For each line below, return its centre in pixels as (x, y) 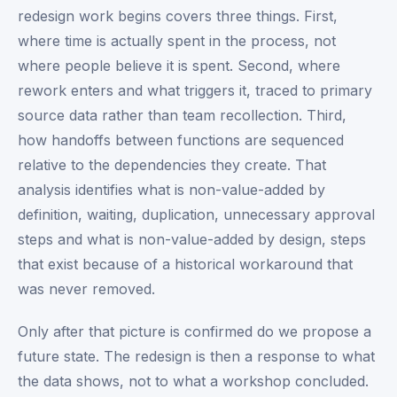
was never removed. (86, 289)
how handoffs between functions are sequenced (181, 140)
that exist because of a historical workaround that (185, 264)
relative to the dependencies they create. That (172, 165)
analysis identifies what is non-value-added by (171, 190)
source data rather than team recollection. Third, (182, 115)
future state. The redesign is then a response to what (196, 356)
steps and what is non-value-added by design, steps (192, 239)
